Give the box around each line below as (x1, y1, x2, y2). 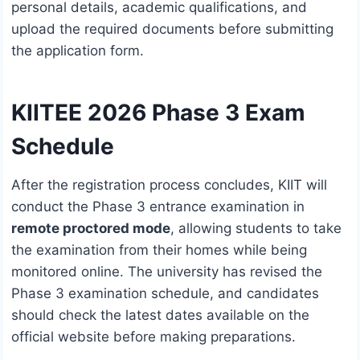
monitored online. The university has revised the (11, 264, 322, 280)
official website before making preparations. (11, 329, 296, 346)
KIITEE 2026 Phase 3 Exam (11, 99, 305, 127)
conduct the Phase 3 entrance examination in (11, 198, 305, 215)
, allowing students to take (170, 220, 342, 237)
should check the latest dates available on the (11, 307, 309, 324)
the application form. (11, 43, 144, 59)
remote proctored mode (11, 220, 170, 237)
